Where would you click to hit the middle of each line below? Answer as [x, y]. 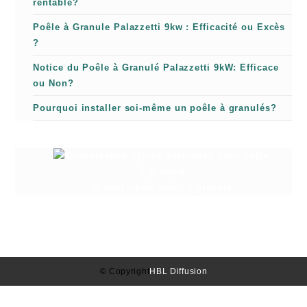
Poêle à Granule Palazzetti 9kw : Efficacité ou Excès [159, 27]
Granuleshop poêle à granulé [162, 187]
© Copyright [125, 271]
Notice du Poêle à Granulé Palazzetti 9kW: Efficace [156, 67]
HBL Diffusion [179, 271]
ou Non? [53, 83]
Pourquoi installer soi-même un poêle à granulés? [155, 108]
